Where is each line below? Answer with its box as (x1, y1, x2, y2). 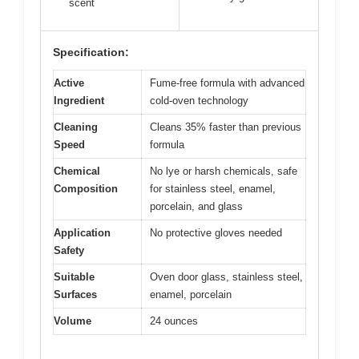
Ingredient (54, 94, 104, 107)
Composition (54, 182, 118, 195)
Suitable (54, 270, 95, 283)
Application (54, 226, 111, 239)
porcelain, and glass (150, 200, 243, 212)
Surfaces (54, 288, 97, 301)
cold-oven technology (150, 94, 248, 107)
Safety (54, 244, 84, 256)
